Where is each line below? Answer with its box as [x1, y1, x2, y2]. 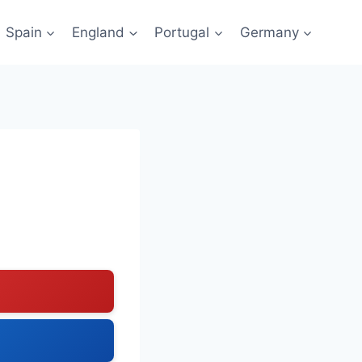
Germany [239, 23, 299, 40]
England [72, 23, 125, 40]
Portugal [154, 23, 210, 40]
